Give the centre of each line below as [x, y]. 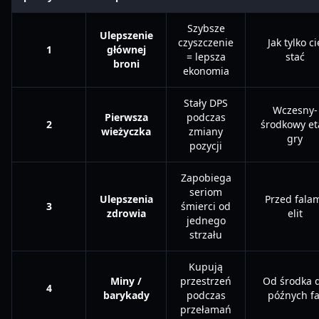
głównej [126, 49]
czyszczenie [206, 42]
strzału [206, 235]
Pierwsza [126, 117]
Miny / [126, 281]
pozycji [206, 146]
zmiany [206, 131]
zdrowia [126, 213]
